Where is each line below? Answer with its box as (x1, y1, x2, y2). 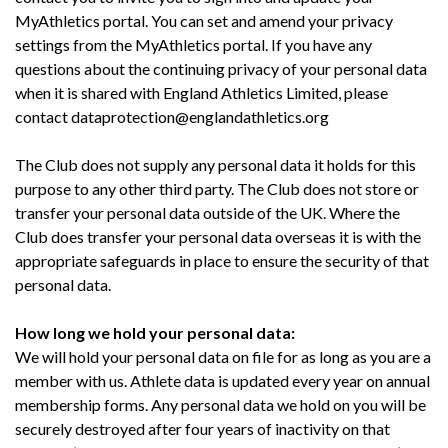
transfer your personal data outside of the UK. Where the (15, 202, 400, 222)
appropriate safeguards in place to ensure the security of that (15, 250, 429, 270)
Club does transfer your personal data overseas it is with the (15, 226, 421, 246)
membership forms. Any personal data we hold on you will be (15, 394, 426, 414)
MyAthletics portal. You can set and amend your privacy (15, 10, 393, 30)
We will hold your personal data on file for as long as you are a (15, 346, 431, 366)
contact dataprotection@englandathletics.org (15, 106, 329, 126)
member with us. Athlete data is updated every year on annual (15, 370, 430, 390)
